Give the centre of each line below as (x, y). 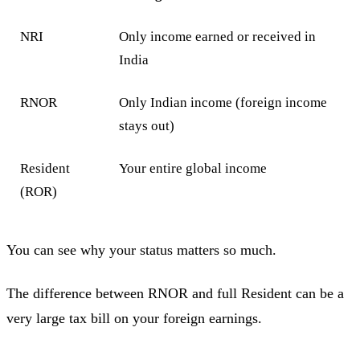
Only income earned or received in (218, 36)
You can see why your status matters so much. (141, 250)
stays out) (147, 125)
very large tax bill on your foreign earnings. (134, 318)
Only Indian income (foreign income (223, 102)
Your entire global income (193, 168)
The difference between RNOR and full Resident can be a (175, 293)
